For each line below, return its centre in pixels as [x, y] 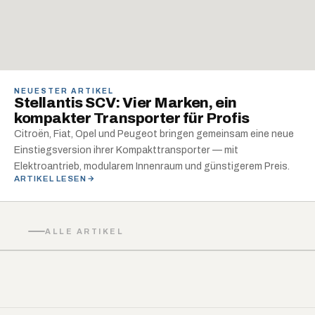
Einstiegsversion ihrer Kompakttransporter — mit [126, 150]
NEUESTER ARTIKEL [64, 91]
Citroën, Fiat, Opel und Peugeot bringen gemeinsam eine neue [154, 134]
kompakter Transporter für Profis [132, 118]
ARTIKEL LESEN [50, 179]
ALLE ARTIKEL [84, 231]
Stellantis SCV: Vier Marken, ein [126, 103]
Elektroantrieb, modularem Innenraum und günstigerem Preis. [152, 166]
